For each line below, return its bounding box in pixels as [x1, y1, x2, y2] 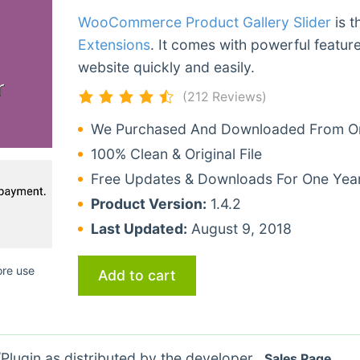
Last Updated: [90, 219, 187, 237]
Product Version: [90, 194, 207, 212]
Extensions [77, 35, 150, 53]
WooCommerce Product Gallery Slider [77, 13, 331, 31]
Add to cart [97, 266, 176, 284]
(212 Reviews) [182, 88, 267, 104]
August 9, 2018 [186, 219, 292, 237]
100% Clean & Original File [90, 145, 262, 162]
